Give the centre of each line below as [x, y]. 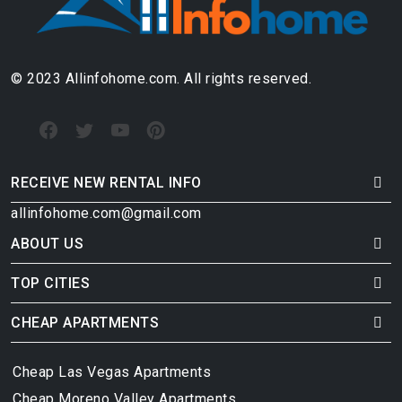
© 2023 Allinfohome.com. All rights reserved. [161, 78]
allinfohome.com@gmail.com [106, 213]
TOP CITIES [50, 283]
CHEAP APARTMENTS [85, 322]
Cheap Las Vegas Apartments [112, 371]
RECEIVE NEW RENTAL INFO [106, 182]
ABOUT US [47, 243]
